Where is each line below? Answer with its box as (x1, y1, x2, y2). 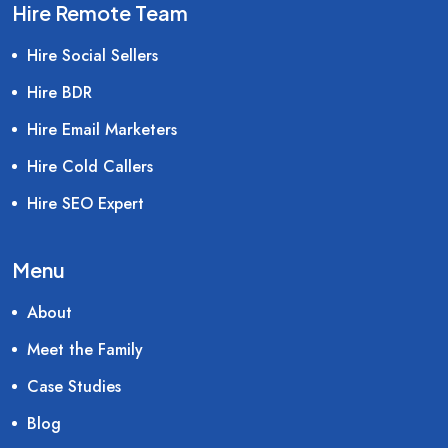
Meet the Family (27, 337, 143, 361)
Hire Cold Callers (27, 154, 153, 178)
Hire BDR (27, 80, 92, 104)
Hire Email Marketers (27, 117, 177, 141)
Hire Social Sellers (27, 43, 158, 67)
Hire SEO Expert (27, 191, 144, 215)
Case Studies (27, 374, 121, 398)
